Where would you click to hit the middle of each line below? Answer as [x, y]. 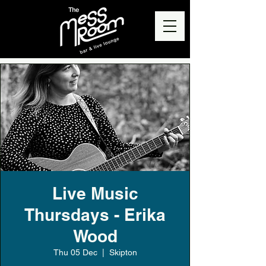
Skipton [123, 252]
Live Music [95, 193]
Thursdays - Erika [95, 215]
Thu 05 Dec [75, 252]
